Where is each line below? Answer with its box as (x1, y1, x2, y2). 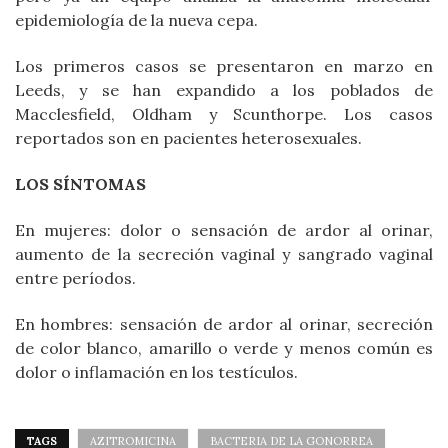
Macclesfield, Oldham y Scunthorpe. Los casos (15, 104, 433, 125)
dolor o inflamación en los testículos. (15, 362, 298, 383)
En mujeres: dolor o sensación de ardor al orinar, (15, 220, 433, 241)
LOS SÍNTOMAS (15, 174, 146, 195)
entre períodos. (15, 268, 136, 289)
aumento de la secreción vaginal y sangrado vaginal (15, 244, 433, 265)
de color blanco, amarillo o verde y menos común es (15, 338, 433, 359)
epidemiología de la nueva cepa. (15, 10, 258, 31)
